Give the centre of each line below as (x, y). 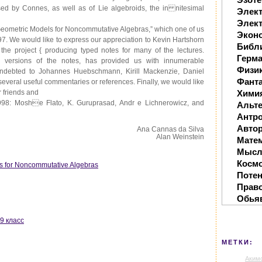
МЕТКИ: (237, 242)
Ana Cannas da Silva (170, 129)
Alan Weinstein (180, 137)
